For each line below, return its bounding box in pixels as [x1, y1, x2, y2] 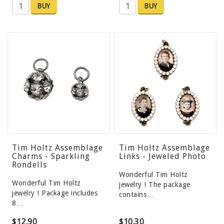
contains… [119, 190, 154, 199]
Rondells [12, 160, 47, 170]
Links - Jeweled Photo [119, 151, 206, 161]
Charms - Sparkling [12, 151, 90, 161]
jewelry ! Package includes [12, 189, 97, 197]
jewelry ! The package [119, 180, 190, 189]
